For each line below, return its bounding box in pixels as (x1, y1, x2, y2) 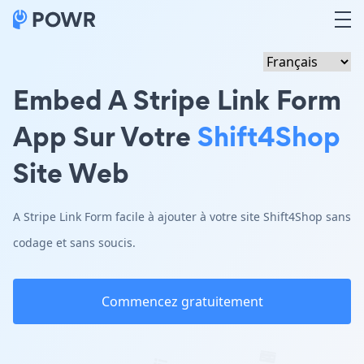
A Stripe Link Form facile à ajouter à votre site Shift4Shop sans (13, 209, 351, 224)
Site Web (13, 154, 129, 192)
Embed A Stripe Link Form (13, 80, 341, 119)
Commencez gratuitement (101, 292, 263, 310)
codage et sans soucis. (13, 235, 136, 250)
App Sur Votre (13, 117, 197, 155)
